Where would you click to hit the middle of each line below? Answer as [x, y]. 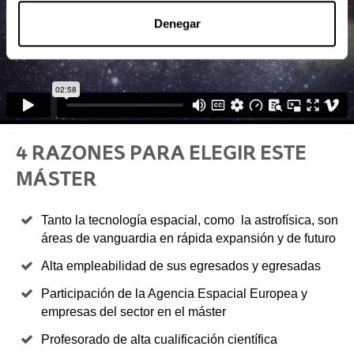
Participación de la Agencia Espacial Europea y [174, 294]
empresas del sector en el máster [134, 312]
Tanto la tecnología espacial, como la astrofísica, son [190, 220]
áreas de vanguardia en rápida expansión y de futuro [188, 239]
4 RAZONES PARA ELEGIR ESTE [161, 153]
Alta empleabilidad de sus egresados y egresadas [181, 266]
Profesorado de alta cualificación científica [159, 340]
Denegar [177, 24]
